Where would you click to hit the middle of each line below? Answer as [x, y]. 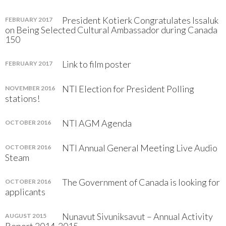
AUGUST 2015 [26, 216]
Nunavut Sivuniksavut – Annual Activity [137, 216]
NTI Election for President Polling [128, 89]
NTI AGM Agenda [97, 123]
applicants [25, 192]
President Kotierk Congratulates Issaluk [140, 20]
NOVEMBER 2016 [30, 88]
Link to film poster [97, 64]
